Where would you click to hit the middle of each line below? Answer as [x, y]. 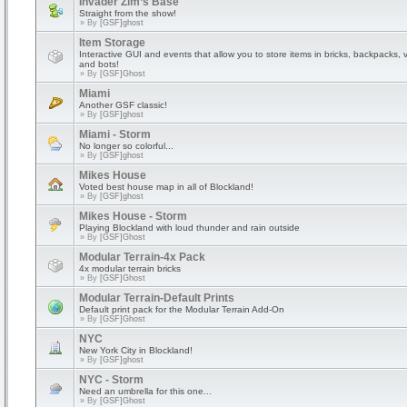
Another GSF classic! [123, 105]
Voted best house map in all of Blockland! [166, 187]
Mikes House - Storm [133, 216]
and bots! [99, 64]
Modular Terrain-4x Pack [142, 257]
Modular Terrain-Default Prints [157, 298]
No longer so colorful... [126, 146]
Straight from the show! [128, 13]
